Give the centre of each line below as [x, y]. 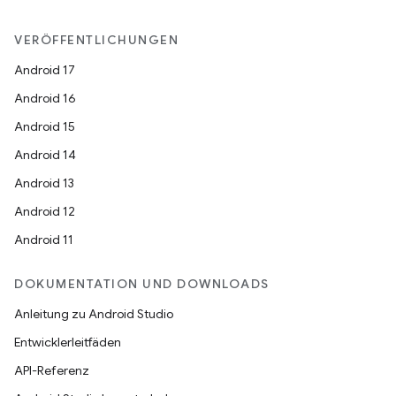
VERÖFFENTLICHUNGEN [96, 40]
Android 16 [45, 98]
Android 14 [45, 155]
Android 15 [45, 126]
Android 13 [44, 183]
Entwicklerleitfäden [68, 342]
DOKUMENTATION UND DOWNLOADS [142, 284]
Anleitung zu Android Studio [94, 314]
